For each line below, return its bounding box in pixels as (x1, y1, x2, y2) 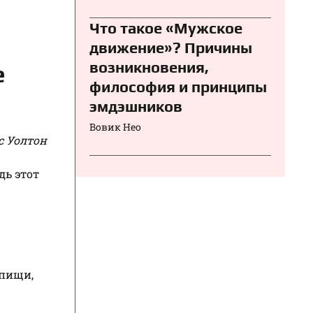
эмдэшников (89, 96, 182, 115)
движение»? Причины (89, 38, 252, 57)
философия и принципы (89, 77, 267, 96)
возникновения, (89, 57, 209, 76)
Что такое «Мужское (89, 18, 242, 37)
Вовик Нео (89, 119, 141, 133)
